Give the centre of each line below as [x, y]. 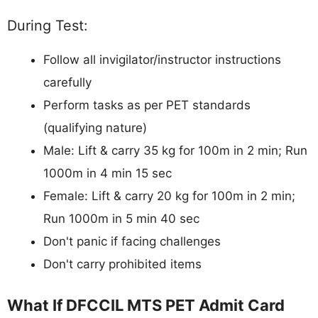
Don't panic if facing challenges [132, 242]
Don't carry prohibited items [122, 264]
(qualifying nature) [95, 128]
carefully [67, 83]
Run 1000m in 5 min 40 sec [121, 219]
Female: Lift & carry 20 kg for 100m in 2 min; [169, 196]
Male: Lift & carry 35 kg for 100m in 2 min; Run [175, 151]
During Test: [47, 26]
